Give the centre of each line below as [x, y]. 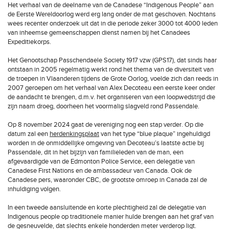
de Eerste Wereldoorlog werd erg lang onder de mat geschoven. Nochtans [112, 14]
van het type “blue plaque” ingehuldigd [155, 134]
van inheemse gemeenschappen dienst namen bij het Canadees [99, 33]
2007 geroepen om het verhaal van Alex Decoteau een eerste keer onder [111, 88]
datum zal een [29, 134]
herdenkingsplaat [74, 134]
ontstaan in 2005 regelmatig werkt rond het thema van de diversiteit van [111, 70]
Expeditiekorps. [29, 42]
